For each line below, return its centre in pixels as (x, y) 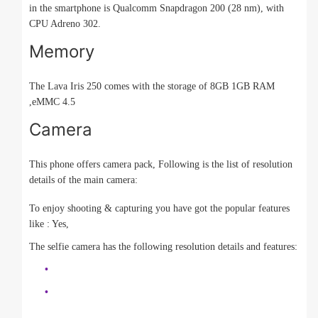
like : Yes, (49, 224)
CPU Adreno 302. (65, 24)
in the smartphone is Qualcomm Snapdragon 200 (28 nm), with (157, 9)
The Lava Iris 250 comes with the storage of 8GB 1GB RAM (152, 87)
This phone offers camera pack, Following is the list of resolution (161, 165)
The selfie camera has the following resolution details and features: (163, 247)
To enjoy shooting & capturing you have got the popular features (159, 209)
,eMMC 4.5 (52, 102)
